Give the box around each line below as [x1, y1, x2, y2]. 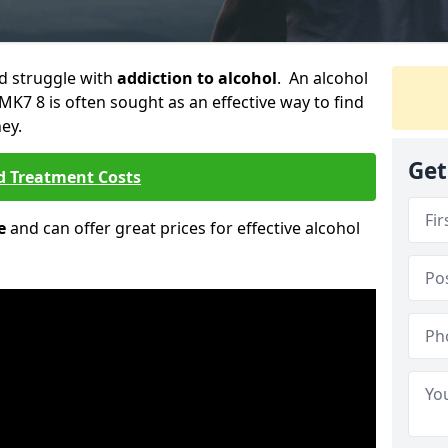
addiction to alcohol [117, 67, 277, 89]
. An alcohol [277, 67, 368, 89]
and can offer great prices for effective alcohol [6, 217, 360, 239]
